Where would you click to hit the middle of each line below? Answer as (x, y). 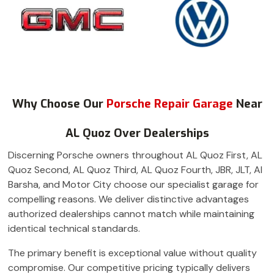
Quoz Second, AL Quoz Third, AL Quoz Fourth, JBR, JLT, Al (135, 170)
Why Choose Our (59, 104)
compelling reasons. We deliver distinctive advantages (128, 199)
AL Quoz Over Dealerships (137, 133)
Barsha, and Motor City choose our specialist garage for (133, 185)
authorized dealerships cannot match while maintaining (131, 214)
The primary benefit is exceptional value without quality (132, 253)
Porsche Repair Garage (171, 104)
